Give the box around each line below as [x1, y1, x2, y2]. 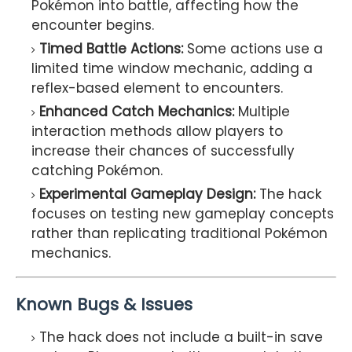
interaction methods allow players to [31, 122, 283, 141]
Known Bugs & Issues [16, 293, 192, 317]
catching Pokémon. [31, 161, 163, 181]
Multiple [234, 102, 290, 122]
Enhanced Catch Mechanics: [39, 102, 234, 122]
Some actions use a [183, 39, 323, 59]
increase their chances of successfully [31, 141, 295, 161]
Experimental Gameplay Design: [39, 185, 255, 204]
